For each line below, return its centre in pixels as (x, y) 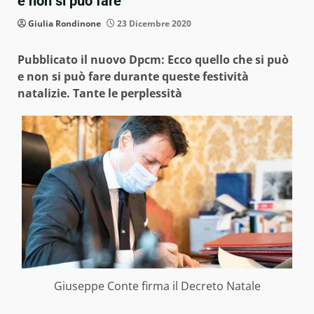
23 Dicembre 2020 (153, 24)
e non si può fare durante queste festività (133, 77)
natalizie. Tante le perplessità (100, 94)
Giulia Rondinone (64, 24)
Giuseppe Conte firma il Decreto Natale (157, 286)
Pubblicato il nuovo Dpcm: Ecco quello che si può (153, 60)
